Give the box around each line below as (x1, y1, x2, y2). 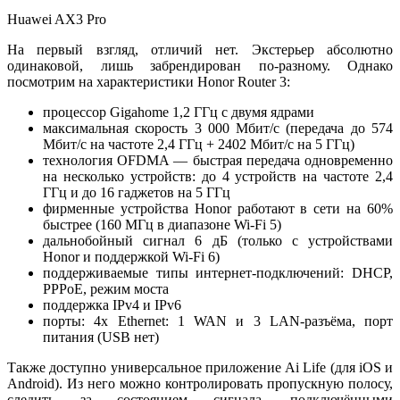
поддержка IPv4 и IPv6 (43, 296, 181, 312)
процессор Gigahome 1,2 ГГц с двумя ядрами (43, 104, 314, 120)
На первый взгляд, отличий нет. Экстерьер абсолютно (7, 41, 393, 57)
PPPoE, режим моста (43, 280, 169, 296)
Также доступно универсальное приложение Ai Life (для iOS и (7, 359, 393, 375)
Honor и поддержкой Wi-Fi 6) (43, 248, 220, 264)
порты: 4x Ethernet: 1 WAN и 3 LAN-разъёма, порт (43, 312, 393, 329)
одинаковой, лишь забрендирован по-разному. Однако (7, 57, 393, 73)
